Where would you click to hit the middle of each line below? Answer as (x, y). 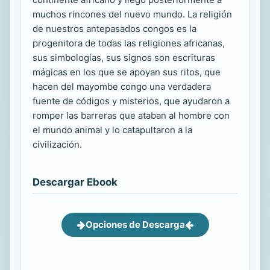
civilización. (57, 144)
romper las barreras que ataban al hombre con (131, 115)
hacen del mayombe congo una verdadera (122, 86)
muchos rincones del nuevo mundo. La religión (132, 14)
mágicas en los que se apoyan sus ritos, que (127, 72)
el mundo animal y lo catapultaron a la (112, 130)
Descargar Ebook (75, 182)
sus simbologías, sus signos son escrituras (124, 58)
